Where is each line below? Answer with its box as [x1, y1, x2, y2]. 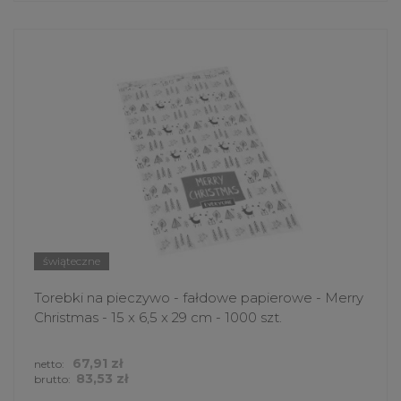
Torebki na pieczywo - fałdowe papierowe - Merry [34, 288, 363, 306]
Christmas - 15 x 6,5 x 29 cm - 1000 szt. [34, 308, 282, 326]
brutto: [34, 371, 71, 386]
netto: [34, 356, 67, 371]
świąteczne [43, 253, 100, 268]
